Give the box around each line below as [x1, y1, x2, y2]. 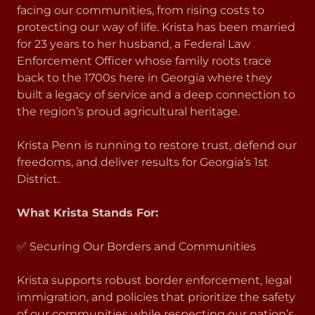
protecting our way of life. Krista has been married [17, 20, 295, 34]
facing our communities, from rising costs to [17, 3, 264, 17]
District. [17, 172, 60, 186]
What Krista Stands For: [17, 205, 158, 219]
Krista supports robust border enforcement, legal [17, 273, 292, 287]
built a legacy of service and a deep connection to [17, 87, 295, 101]
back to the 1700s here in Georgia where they [17, 70, 272, 84]
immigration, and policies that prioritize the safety [17, 290, 295, 304]
